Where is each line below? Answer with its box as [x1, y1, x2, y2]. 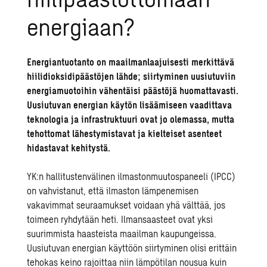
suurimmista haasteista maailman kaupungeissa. [27, 228, 217, 239]
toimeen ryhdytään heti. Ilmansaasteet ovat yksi [27, 213, 213, 225]
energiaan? [27, 12, 135, 41]
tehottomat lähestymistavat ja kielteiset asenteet [27, 128, 222, 139]
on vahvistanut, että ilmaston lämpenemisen [27, 185, 199, 196]
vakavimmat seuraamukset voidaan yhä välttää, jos [27, 199, 226, 210]
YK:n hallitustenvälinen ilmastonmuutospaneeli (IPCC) [27, 170, 236, 182]
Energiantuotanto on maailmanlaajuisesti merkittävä [27, 56, 235, 67]
